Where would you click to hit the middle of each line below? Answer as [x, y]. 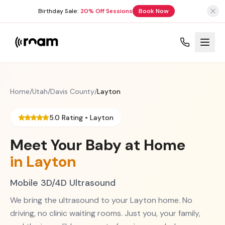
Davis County [72, 91]
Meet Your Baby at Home [98, 145]
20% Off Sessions [106, 11]
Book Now [154, 11]
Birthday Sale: [59, 11]
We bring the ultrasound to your [70, 200]
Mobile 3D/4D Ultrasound [63, 183]
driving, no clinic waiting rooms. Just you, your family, [105, 213]
